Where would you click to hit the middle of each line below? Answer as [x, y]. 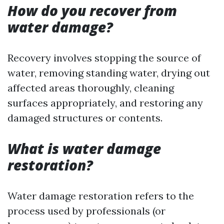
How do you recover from [92, 10]
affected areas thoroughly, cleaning [91, 88]
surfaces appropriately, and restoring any [105, 103]
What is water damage [84, 148]
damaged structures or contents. [85, 118]
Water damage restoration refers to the [101, 196]
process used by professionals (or [86, 211]
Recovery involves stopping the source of [104, 58]
